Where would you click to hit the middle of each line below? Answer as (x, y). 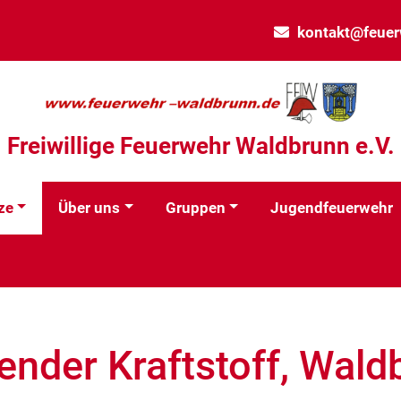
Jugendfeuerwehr (332, 207)
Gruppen (195, 207)
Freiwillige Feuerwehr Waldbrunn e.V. (200, 146)
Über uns (90, 207)
